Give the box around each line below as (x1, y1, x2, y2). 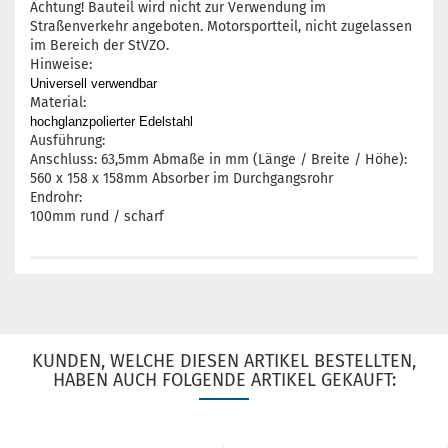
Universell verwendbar (30, 76, 157, 91)
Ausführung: (30, 132, 105, 149)
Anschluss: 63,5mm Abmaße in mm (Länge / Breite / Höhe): (30, 151, 407, 168)
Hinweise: (30, 56, 92, 73)
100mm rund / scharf (30, 208, 164, 225)
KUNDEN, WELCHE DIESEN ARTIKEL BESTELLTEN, (32, 350, 416, 372)
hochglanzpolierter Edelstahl (30, 114, 193, 129)
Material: (30, 94, 86, 111)
